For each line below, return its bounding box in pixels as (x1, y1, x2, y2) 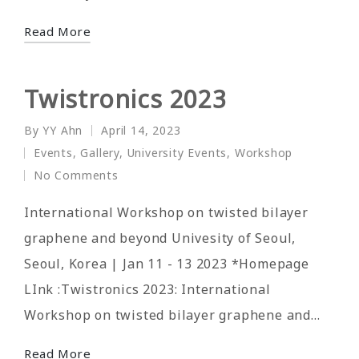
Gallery (80, 144, 120, 160)
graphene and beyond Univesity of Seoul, (24, 228, 296, 247)
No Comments (34, 167, 119, 183)
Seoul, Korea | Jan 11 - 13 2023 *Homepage (24, 254, 309, 272)
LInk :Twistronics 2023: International (24, 280, 271, 298)
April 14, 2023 (101, 122, 181, 138)
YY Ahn (42, 122, 83, 138)
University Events (127, 144, 228, 160)
